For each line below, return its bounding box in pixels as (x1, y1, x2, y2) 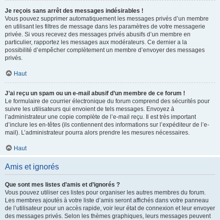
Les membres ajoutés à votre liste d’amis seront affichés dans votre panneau (5, 197, 209, 204)
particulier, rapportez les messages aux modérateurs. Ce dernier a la (5, 39, 187, 46)
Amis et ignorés (5, 163, 59, 171)
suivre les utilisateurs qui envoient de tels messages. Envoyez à (5, 106, 174, 112)
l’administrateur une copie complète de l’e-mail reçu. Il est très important (5, 113, 196, 120)
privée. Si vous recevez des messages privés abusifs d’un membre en (5, 31, 191, 38)
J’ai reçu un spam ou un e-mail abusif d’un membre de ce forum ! (5, 90, 185, 97)
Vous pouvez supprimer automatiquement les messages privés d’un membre (5, 15, 209, 22)
